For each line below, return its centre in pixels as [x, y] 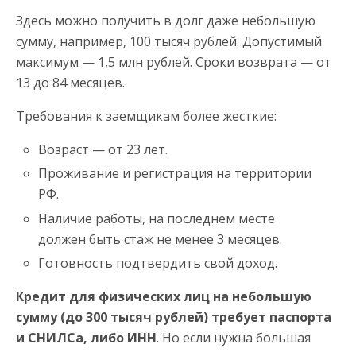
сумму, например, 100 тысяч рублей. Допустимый [169, 42]
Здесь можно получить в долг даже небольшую [166, 21]
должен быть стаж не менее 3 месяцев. [161, 239]
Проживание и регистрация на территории [175, 174]
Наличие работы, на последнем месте [157, 218]
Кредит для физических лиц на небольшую [164, 296]
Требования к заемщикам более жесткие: [146, 116]
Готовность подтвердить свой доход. [158, 263]
